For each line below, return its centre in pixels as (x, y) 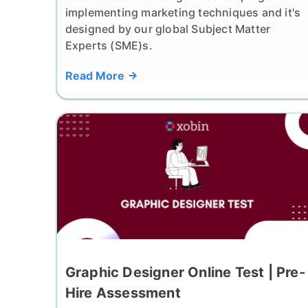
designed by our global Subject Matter (168, 29)
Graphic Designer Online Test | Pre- (185, 272)
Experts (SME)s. (109, 46)
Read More (96, 76)
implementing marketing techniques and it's (183, 13)
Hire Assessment (123, 293)
